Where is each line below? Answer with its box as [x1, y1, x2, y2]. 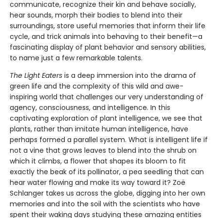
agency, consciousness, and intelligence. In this [10, 103, 170, 113]
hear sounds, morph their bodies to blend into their [10, 10, 182, 20]
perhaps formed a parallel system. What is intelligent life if [10, 135, 208, 145]
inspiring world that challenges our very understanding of [10, 92, 203, 102]
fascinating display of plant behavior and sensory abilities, [10, 42, 206, 53]
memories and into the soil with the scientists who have [10, 199, 200, 209]
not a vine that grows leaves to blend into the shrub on [10, 145, 197, 156]
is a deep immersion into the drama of [62, 71, 196, 81]
